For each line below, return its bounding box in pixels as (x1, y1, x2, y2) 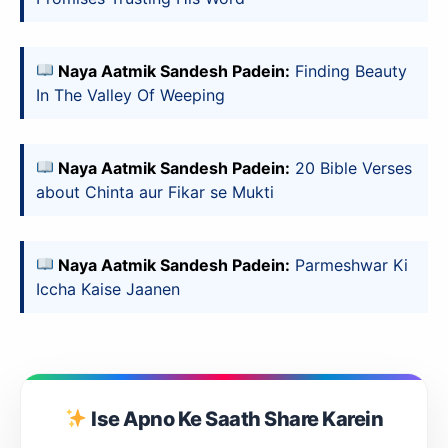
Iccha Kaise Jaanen (36, 278, 180, 299)
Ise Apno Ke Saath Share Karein (87, 406, 384, 431)
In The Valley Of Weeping (36, 84, 225, 105)
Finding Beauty (295, 60, 408, 81)
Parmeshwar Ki (295, 254, 409, 275)
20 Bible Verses (295, 157, 413, 178)
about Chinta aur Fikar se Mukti (36, 181, 274, 202)
